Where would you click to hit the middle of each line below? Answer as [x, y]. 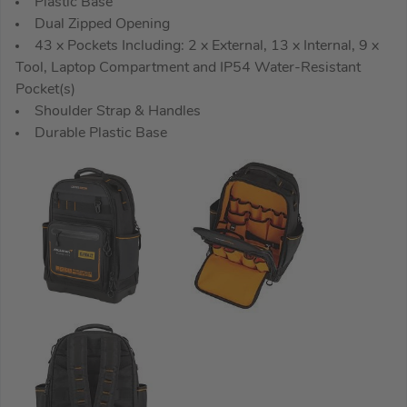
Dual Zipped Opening [102, 24]
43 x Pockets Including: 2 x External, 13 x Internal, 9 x [207, 46]
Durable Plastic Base [101, 133]
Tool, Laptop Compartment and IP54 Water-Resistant [188, 68]
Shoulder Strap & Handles [118, 111]
